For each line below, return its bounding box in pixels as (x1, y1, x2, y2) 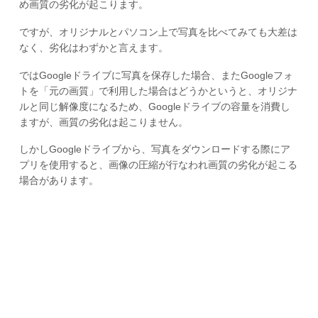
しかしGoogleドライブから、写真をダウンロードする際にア (18, 143, 290, 155)
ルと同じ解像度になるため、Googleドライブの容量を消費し (18, 100, 290, 112)
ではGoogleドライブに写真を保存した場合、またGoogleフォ (18, 69, 293, 81)
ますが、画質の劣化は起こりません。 (18, 116, 188, 128)
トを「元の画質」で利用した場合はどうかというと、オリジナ (18, 84, 297, 97)
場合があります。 (18, 175, 99, 187)
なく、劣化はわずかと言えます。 (18, 41, 168, 53)
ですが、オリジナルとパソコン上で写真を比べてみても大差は (18, 26, 297, 38)
